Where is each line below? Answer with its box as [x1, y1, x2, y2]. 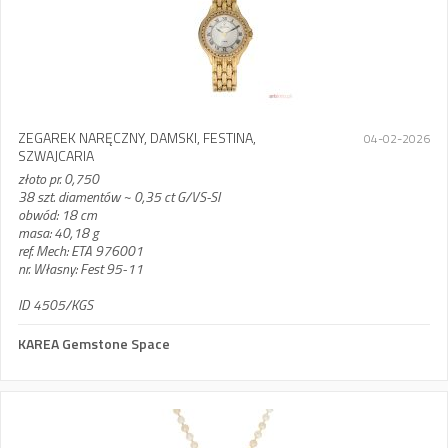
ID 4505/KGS [18, 294, 93, 315]
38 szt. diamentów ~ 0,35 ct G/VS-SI [18, 186, 220, 207]
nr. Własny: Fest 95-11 [18, 258, 143, 279]
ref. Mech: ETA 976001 [18, 240, 143, 261]
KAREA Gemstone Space [18, 333, 170, 354]
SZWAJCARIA [18, 145, 94, 166]
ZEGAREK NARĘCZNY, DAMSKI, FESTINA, [18, 127, 256, 148]
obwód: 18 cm [18, 204, 97, 225]
